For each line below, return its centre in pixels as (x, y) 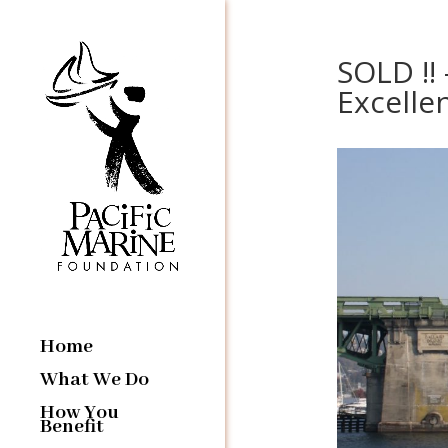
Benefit (72, 426)
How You (79, 412)
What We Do (94, 379)
